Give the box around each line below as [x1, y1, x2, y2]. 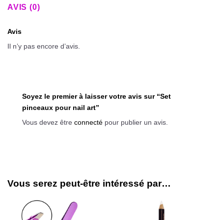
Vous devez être [22, 118, 74, 127]
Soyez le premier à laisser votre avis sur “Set [22, 92, 171, 101]
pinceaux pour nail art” [22, 104, 101, 112]
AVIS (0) [7, 2, 40, 11]
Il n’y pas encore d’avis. [7, 42, 80, 51]
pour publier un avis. [103, 118, 168, 127]
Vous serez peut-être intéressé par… [7, 178, 171, 189]
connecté [74, 118, 103, 127]
